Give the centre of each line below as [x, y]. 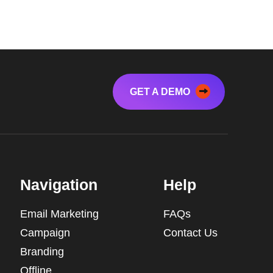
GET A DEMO [161, 92]
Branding [42, 252]
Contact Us [190, 233]
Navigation [58, 185]
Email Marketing [59, 214]
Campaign [45, 233]
